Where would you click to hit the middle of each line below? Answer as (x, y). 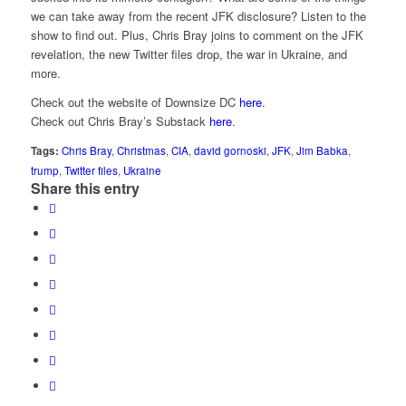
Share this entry (85, 188)
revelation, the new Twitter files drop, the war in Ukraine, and (188, 54)
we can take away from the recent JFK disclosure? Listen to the (198, 16)
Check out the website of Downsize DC (135, 102)
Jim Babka (322, 151)
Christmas (141, 151)
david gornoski (230, 151)
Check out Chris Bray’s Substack (120, 121)
